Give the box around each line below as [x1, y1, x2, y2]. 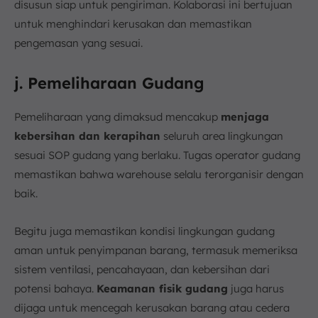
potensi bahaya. [14, 282, 97, 295]
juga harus [228, 282, 284, 295]
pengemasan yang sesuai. [14, 36, 143, 50]
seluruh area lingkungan [160, 129, 283, 143]
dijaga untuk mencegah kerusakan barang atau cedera [14, 301, 290, 314]
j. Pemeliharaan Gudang [14, 73, 204, 93]
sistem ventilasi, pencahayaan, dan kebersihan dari [14, 263, 270, 276]
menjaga [221, 110, 269, 124]
